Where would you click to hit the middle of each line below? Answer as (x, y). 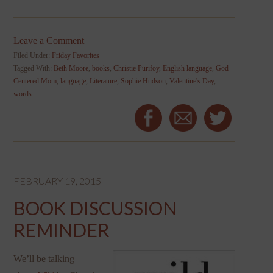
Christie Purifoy (136, 69)
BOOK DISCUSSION (95, 208)
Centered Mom (35, 81)
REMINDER (62, 230)
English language (188, 69)
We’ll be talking (44, 259)
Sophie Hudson (144, 81)
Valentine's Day (192, 81)
